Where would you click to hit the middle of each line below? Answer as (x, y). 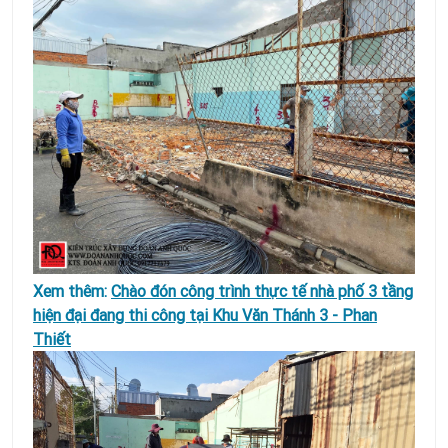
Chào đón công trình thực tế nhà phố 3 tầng (262, 290)
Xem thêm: (72, 290)
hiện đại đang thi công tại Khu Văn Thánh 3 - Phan (205, 314)
